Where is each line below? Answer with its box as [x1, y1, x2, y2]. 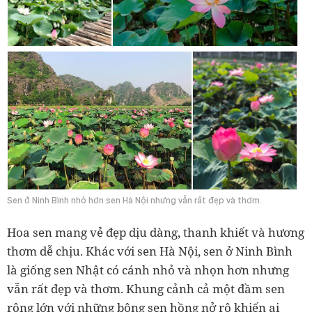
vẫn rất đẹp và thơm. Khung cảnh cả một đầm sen [7, 280, 285, 297]
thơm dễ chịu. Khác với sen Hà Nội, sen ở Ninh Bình [7, 242, 292, 259]
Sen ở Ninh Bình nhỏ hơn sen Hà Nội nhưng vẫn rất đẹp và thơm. [7, 194, 262, 205]
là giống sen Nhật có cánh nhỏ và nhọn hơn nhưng [7, 261, 289, 278]
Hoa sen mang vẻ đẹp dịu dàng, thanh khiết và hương [7, 224, 304, 240]
